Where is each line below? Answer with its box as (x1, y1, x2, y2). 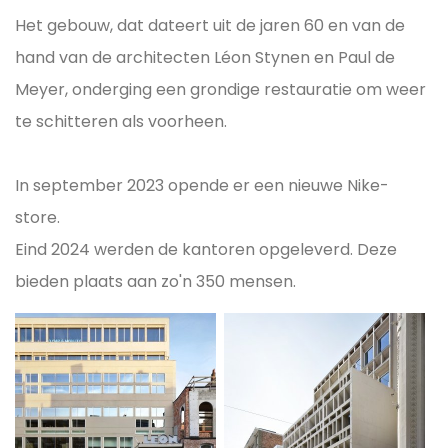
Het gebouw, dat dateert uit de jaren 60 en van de (15, 13, 405, 37)
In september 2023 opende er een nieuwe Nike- (15, 173, 389, 197)
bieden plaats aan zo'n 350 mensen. (15, 269, 296, 293)
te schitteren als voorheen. (15, 109, 227, 133)
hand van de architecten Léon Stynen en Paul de (15, 45, 395, 69)
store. (15, 205, 60, 229)
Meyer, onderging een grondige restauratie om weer (15, 77, 426, 101)
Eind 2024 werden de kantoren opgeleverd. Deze (15, 237, 397, 261)
